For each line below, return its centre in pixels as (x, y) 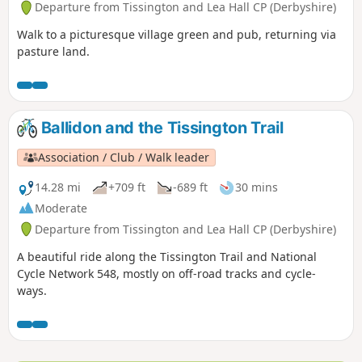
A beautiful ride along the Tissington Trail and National (167, 256)
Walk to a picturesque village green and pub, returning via (177, 34)
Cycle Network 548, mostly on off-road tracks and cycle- (166, 273)
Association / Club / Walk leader (124, 157)
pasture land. (53, 51)
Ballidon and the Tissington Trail (160, 127)
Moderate (61, 208)
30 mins (257, 187)
